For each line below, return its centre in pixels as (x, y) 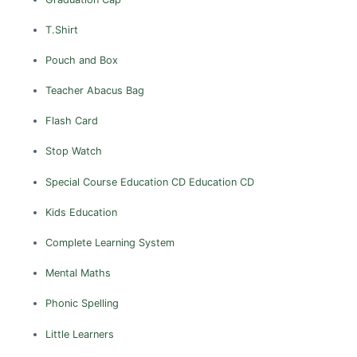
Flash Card (71, 121)
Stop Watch (73, 151)
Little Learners (79, 334)
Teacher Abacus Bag (94, 91)
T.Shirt (61, 29)
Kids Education (81, 212)
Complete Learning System (110, 243)
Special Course (81, 182)
